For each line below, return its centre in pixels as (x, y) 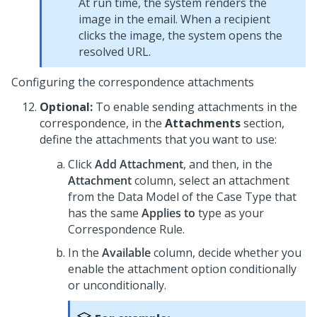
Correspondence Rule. (126, 229)
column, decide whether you (226, 253)
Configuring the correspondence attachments (133, 82)
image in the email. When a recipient (174, 19)
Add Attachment (139, 164)
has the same (105, 213)
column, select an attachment (211, 180)
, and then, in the (228, 164)
